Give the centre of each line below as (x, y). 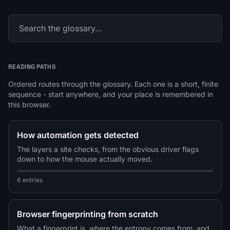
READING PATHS (32, 66)
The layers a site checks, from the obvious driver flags (108, 149)
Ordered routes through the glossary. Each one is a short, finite (113, 84)
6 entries (30, 180)
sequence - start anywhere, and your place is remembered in (111, 94)
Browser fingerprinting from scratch (88, 214)
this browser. (30, 104)
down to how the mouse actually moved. (85, 159)
